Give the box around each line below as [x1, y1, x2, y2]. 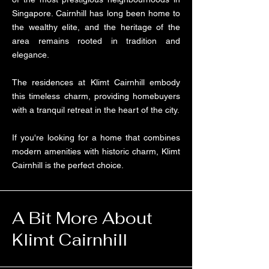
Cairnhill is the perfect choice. [12, 160, 124, 170]
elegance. [12, 50, 49, 59]
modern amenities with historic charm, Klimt [12, 147, 180, 156]
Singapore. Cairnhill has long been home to [12, 8, 180, 18]
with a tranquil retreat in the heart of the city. [12, 105, 180, 115]
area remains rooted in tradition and [12, 36, 180, 46]
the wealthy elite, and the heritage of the [12, 22, 180, 32]
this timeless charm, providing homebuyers [12, 91, 180, 101]
